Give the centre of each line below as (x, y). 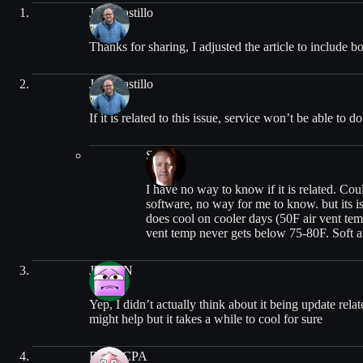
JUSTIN (111, 271)
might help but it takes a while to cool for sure (206, 318)
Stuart (161, 156)
